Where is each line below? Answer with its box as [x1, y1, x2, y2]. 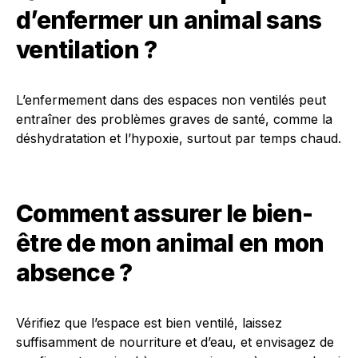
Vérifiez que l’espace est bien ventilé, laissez [16, 315, 282, 331]
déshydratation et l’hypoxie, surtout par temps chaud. [16, 130, 341, 146]
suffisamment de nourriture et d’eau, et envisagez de [16, 334, 334, 350]
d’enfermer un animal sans [16, 6, 322, 34]
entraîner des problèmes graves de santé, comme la [16, 111, 332, 127]
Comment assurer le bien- [16, 199, 312, 228]
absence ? [16, 258, 133, 287]
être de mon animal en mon [16, 229, 324, 257]
